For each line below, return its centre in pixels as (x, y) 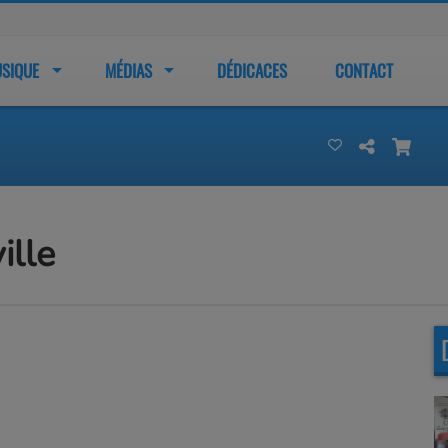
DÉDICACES (251, 70)
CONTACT (364, 70)
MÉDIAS (128, 70)
